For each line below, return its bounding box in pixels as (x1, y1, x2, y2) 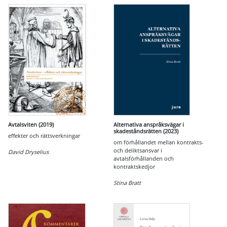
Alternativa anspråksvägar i (113, 121, 184, 128)
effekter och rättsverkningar (8, 132, 80, 139)
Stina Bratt (113, 179, 141, 186)
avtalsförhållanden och (113, 155, 174, 162)
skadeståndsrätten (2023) (113, 127, 178, 135)
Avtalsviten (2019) (8, 121, 54, 128)
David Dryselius (8, 148, 49, 156)
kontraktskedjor (113, 163, 155, 170)
